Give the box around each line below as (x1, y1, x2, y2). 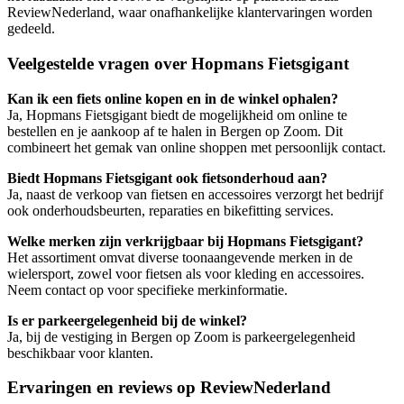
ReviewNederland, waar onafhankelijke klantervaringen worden (7, 5, 372, 21)
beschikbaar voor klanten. (7, 344, 153, 361)
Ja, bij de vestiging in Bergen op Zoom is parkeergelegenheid (7, 328, 355, 344)
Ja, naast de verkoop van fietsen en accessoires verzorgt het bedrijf (7, 186, 383, 202)
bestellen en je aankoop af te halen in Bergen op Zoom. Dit (7, 123, 343, 139)
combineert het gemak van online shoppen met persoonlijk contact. (7, 139, 386, 155)
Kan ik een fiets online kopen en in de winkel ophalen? (7, 90, 338, 106)
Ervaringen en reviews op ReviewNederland (7, 378, 331, 398)
